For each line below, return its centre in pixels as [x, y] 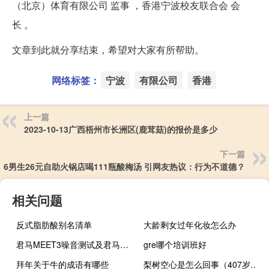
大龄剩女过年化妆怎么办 [190, 224]
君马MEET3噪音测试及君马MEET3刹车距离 [124, 244]
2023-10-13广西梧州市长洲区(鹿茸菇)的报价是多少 [121, 129]
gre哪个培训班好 [175, 244]
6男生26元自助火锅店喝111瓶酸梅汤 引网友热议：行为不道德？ [124, 166]
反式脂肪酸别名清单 [54, 224]
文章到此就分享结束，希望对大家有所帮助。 [108, 49]
